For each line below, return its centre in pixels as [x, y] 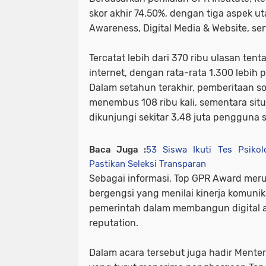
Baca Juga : [118, 149]
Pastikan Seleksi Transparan [148, 164]
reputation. [114, 223]
